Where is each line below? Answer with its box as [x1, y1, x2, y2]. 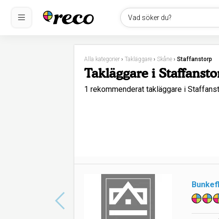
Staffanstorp [177, 56, 212, 63]
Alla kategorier [84, 56, 120, 63]
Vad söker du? [128, 14, 172, 22]
